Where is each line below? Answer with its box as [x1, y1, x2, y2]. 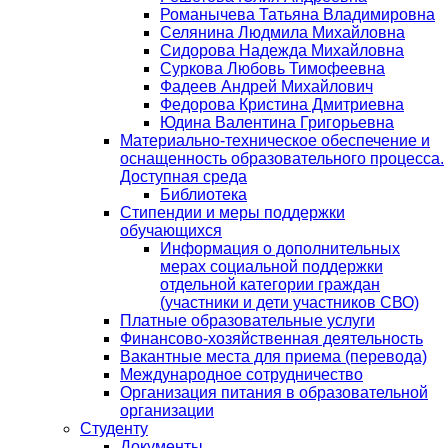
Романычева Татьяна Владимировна [160, 6, 435, 23]
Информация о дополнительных [160, 240, 400, 257]
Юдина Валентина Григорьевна [160, 114, 394, 131]
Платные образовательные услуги [120, 312, 375, 329]
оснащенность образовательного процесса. [120, 150, 444, 167]
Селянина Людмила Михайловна [160, 24, 405, 41]
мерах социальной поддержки [160, 258, 383, 275]
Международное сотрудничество [120, 366, 363, 383]
